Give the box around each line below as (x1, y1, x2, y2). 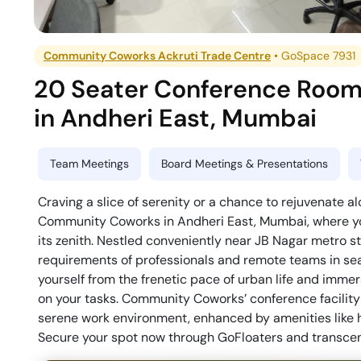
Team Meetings (50, 156, 129, 172)
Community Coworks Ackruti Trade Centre (44, 48, 272, 64)
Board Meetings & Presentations (161, 156, 328, 172)
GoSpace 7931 (281, 48, 356, 64)
